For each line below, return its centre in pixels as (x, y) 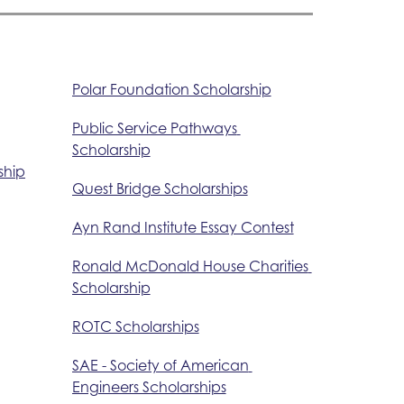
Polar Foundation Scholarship (171, 89)
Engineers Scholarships (149, 386)
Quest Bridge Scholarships (160, 188)
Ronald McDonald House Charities (190, 266)
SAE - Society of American (160, 365)
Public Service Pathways (154, 128)
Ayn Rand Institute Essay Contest (183, 227)
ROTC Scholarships (135, 326)
